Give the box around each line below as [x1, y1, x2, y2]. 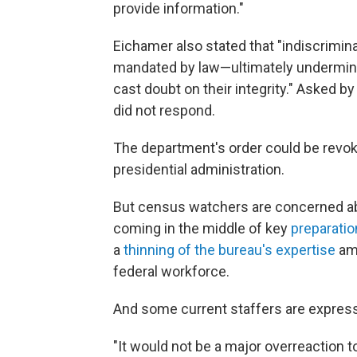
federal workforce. [113, 263, 229, 280]
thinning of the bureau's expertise [124, 241, 335, 259]
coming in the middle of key [113, 220, 291, 237]
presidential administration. [113, 161, 284, 178]
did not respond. [113, 102, 215, 120]
